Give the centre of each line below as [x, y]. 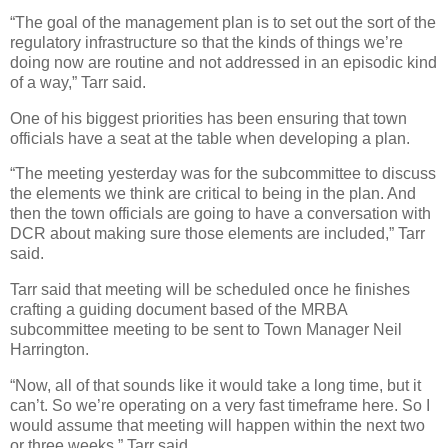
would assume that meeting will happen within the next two [217, 426]
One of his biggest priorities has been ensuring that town [208, 118]
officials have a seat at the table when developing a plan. [210, 138]
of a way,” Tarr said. [78, 82]
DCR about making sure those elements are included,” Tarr [217, 234]
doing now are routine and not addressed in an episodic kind [223, 62]
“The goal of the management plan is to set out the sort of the [223, 22]
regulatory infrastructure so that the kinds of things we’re [206, 42]
